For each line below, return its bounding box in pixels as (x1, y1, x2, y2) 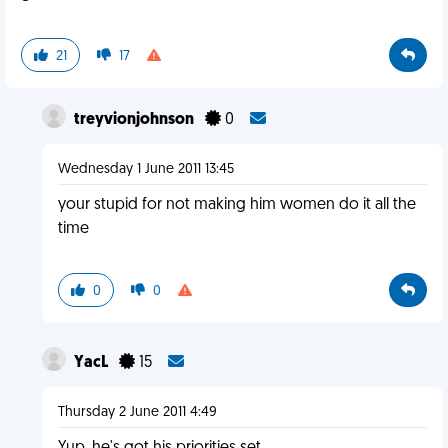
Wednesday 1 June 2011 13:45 (57, 162, 234, 177)
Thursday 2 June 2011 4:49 (57, 405, 217, 420)
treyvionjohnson (73, 112, 197, 128)
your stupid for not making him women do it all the (57, 197, 416, 213)
